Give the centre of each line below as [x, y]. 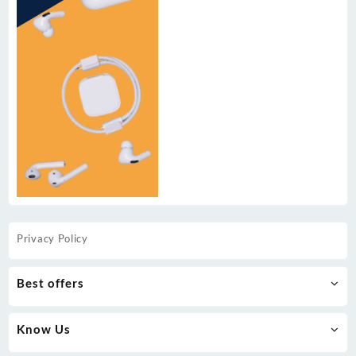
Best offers [50, 282]
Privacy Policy [52, 239]
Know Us [44, 329]
